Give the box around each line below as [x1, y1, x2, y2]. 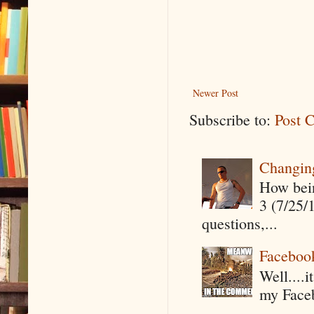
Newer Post [193, 86, 238, 100]
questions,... [201, 213, 278, 234]
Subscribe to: [189, 109, 275, 130]
